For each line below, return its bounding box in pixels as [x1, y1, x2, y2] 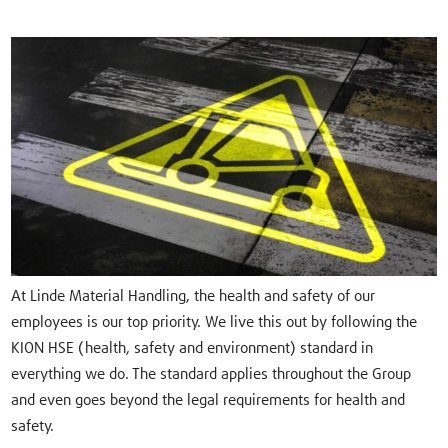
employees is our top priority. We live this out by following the [11, 315, 418, 331]
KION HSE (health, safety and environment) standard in [11, 341, 374, 357]
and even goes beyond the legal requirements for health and [11, 393, 406, 409]
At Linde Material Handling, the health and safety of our [11, 289, 376, 305]
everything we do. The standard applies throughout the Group [11, 367, 412, 383]
